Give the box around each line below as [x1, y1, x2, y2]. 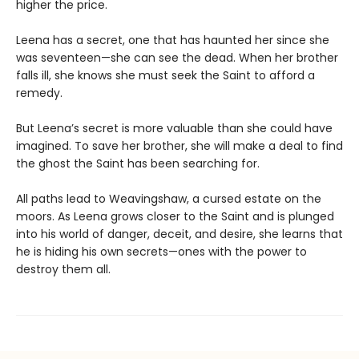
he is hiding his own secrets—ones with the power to [16, 244, 307, 260]
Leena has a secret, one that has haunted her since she [16, 32, 329, 49]
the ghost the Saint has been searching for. [16, 155, 260, 172]
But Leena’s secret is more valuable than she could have [16, 120, 333, 137]
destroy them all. [16, 261, 111, 278]
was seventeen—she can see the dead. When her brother [16, 50, 338, 67]
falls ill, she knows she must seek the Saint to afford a [16, 67, 315, 84]
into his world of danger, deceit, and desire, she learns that [16, 226, 343, 243]
